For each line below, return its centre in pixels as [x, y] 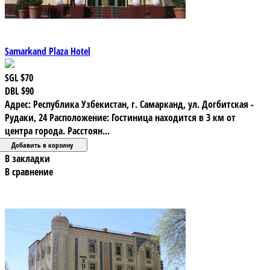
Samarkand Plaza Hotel [48, 51]
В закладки [27, 158]
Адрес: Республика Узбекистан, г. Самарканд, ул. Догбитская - [129, 104]
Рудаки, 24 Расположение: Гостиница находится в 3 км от [120, 117]
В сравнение [29, 171]
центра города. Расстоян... [57, 130]
